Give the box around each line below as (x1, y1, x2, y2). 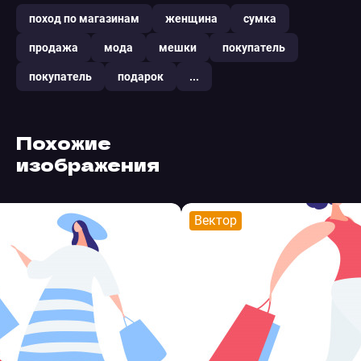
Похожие (15, 128, 111, 155)
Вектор (193, 213, 237, 229)
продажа (28, 41, 78, 55)
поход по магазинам (28, 12, 139, 26)
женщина (164, 12, 218, 26)
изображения (15, 150, 160, 176)
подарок (117, 70, 164, 84)
